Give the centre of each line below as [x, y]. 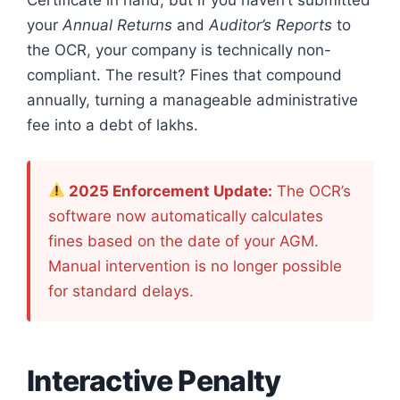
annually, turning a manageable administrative [192, 100]
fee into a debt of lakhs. [112, 125]
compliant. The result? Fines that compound [184, 75]
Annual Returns [117, 25]
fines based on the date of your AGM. [183, 241]
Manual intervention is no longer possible [195, 266]
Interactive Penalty [154, 380]
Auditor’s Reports [271, 25]
